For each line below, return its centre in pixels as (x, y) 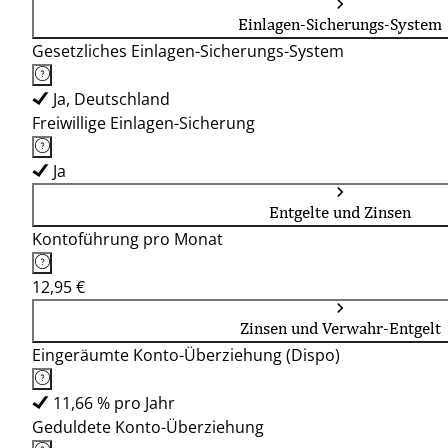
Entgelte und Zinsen (340, 212)
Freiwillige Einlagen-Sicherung (143, 123)
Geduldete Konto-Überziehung (148, 427)
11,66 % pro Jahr (114, 403)
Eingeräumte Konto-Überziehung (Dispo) (186, 355)
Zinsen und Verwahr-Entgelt (340, 328)
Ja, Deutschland (111, 99)
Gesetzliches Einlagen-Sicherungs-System (188, 51)
